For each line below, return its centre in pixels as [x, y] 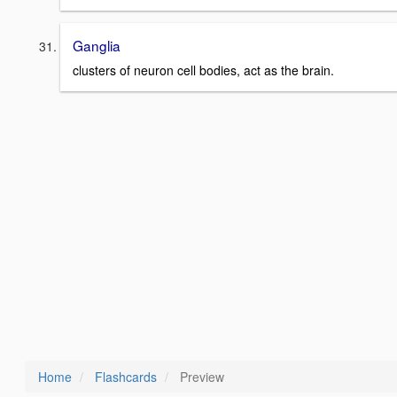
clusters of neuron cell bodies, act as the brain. [203, 70]
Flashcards [126, 377]
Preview [200, 377]
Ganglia [97, 45]
